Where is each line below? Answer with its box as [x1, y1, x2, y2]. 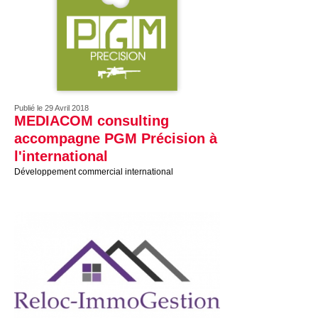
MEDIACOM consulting [14, 113, 169, 128]
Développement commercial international [14, 167, 173, 177]
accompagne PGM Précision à [14, 131, 217, 146]
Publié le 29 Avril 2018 [14, 104, 89, 112]
